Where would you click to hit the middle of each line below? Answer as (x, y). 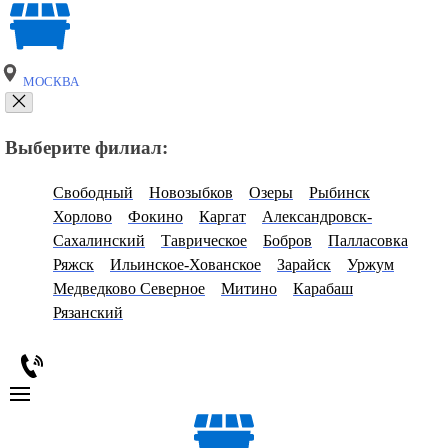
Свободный (93, 192)
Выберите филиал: (86, 148)
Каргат (222, 216)
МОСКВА (49, 82)
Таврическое (204, 240)
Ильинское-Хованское (185, 264)
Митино (249, 288)
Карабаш (323, 288)
